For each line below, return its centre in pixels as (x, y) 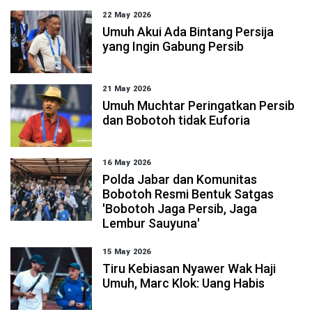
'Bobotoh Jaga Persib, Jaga (180, 209)
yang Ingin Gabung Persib (173, 46)
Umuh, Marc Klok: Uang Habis (184, 283)
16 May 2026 (127, 163)
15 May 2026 (127, 252)
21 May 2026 (127, 89)
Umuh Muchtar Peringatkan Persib (199, 106)
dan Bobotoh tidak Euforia (177, 120)
